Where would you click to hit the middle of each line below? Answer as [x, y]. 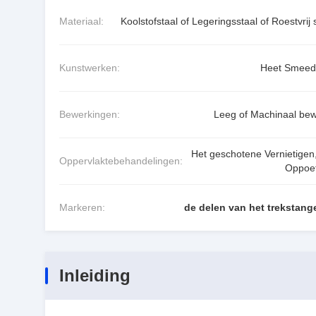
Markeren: [82, 208]
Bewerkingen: [90, 115]
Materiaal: [81, 21]
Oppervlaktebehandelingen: [121, 161]
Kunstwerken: [90, 68]
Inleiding [95, 275]
